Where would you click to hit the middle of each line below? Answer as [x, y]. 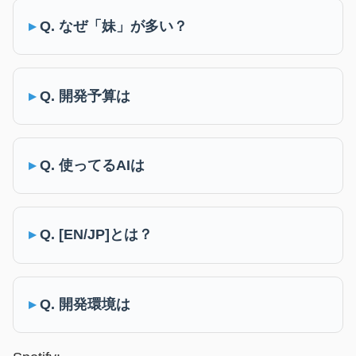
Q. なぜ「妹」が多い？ [114, 27]
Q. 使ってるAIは [93, 165]
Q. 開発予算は [85, 96]
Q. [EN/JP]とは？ [97, 235]
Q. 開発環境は [85, 304]
